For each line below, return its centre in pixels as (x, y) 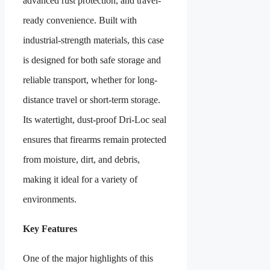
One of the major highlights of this (88, 259)
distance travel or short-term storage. (92, 100)
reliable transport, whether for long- (90, 80)
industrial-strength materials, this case (93, 40)
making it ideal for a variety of (80, 180)
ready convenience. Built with (80, 20)
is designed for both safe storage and (92, 60)
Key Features (50, 229)
